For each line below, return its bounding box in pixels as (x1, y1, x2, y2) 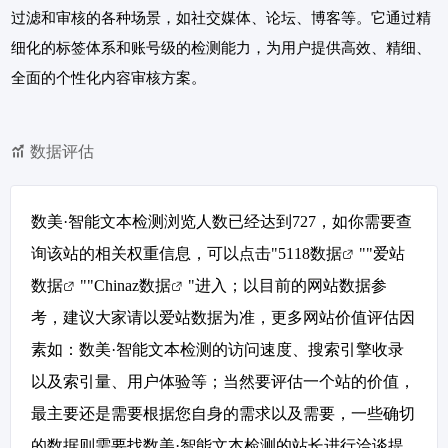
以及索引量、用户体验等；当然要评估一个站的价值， (31, 373, 415, 391)
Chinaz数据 (94, 277, 171, 295)
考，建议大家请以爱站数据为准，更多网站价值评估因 (31, 309, 415, 327)
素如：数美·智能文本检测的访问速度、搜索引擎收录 (31, 341, 404, 359)
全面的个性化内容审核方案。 (11, 70, 206, 87)
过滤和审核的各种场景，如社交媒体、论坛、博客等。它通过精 (11, 10, 431, 27)
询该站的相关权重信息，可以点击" (31, 245, 278, 263)
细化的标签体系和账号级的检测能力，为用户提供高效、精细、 (11, 40, 431, 57)
